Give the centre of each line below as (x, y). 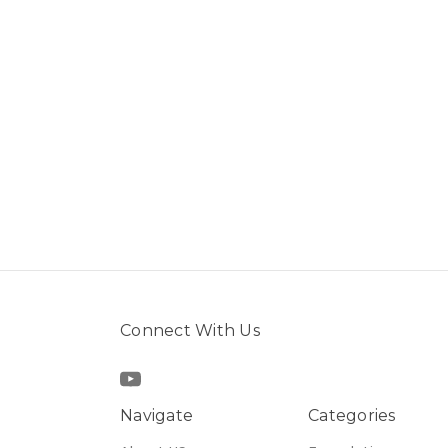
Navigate (156, 415)
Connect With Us (190, 330)
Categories (352, 415)
